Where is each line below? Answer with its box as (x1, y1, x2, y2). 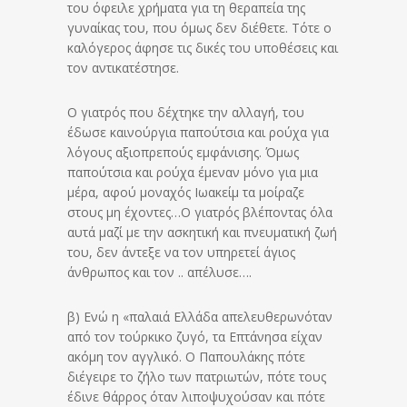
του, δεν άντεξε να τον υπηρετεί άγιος (67, 243, 295, 261)
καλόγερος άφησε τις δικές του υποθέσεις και (67, 38, 338, 56)
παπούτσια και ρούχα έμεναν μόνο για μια (67, 163, 318, 181)
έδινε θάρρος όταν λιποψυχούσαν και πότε (67, 387, 325, 405)
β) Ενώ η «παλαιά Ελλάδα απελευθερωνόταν (67, 307, 333, 325)
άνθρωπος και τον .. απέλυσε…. (67, 263, 252, 281)
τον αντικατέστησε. (67, 58, 179, 76)
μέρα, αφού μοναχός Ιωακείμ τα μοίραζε (67, 183, 304, 201)
